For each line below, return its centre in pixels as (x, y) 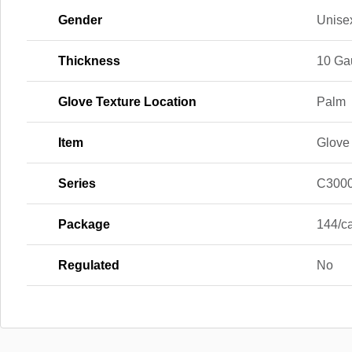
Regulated (89, 265)
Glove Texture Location (127, 101)
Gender (80, 20)
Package (84, 224)
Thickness (89, 60)
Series (77, 183)
